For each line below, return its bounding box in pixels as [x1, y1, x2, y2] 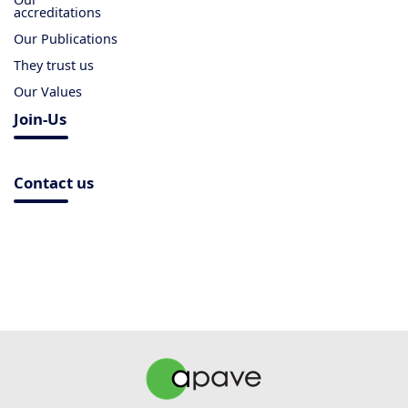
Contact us [14, 171, 94, 193]
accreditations [14, 3, 101, 21]
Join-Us [14, 107, 66, 129]
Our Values [14, 82, 82, 100]
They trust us [14, 56, 94, 74]
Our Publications [14, 29, 117, 47]
